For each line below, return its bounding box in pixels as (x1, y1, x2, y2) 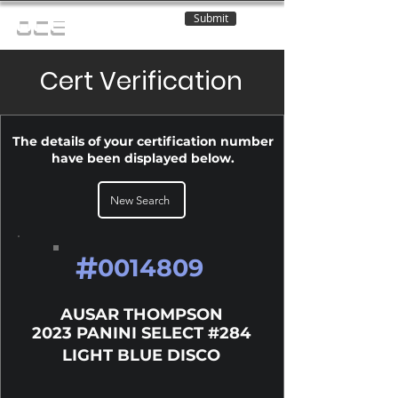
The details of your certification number (12, 133, 274, 149)
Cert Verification (40, 64, 243, 99)
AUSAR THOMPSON (60, 305, 223, 324)
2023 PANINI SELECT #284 (32, 323, 251, 343)
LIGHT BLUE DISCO (62, 346, 220, 365)
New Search (110, 193, 170, 207)
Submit (193, 12, 228, 25)
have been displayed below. (51, 150, 235, 166)
